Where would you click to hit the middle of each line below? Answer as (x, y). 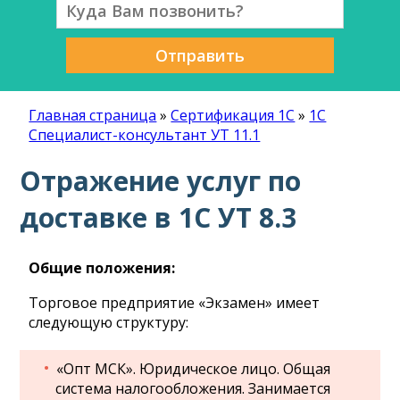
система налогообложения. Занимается (193, 388)
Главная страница (93, 115)
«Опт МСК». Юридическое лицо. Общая (194, 369)
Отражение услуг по (161, 181)
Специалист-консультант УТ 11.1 (145, 135)
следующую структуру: (109, 322)
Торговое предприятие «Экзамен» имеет (175, 303)
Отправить (200, 55)
